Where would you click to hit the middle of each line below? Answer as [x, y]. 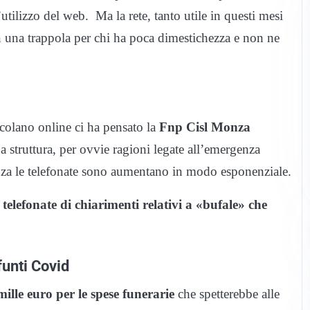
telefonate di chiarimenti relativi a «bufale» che [135, 204]
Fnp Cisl [185, 127]
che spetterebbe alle [227, 293]
